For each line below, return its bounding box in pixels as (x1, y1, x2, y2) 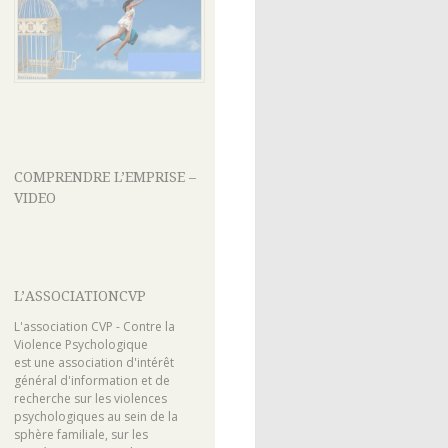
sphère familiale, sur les (13, 426, 148, 444)
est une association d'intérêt (13, 354, 174, 372)
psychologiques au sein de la (13, 408, 178, 426)
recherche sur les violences (13, 390, 167, 408)
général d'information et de (13, 372, 170, 390)
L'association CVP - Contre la (13, 318, 175, 336)
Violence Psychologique (13, 336, 148, 354)
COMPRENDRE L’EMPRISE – (13, 168, 196, 185)
